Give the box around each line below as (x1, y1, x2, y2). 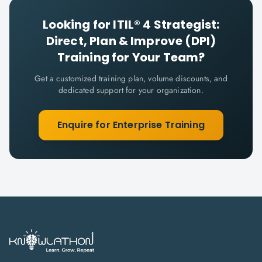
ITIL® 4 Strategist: (113, 16, 220, 33)
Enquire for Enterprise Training (57, 118, 205, 132)
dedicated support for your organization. (58, 84, 204, 96)
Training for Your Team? (57, 49, 205, 65)
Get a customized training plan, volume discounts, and (35, 73, 227, 84)
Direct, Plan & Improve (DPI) (46, 33, 216, 49)
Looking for (42, 16, 113, 33)
